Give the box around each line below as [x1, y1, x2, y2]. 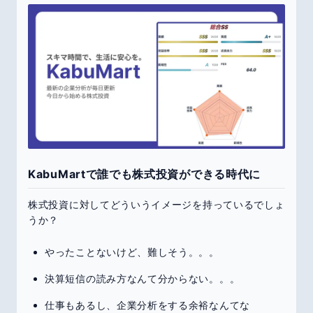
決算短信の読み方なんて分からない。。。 [45, 272, 240, 285]
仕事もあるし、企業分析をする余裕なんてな [45, 299, 250, 312]
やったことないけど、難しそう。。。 [45, 246, 219, 259]
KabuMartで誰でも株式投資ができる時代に [28, 167, 261, 182]
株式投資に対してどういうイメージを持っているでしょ [28, 198, 285, 211]
